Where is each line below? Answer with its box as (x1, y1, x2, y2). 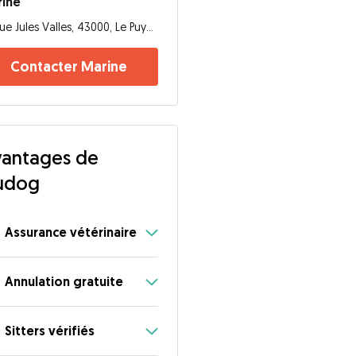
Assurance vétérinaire (5, 223, 137, 241)
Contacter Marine (10, 57, 128, 75)
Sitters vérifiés (5, 322, 95, 339)
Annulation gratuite (5, 273, 124, 290)
